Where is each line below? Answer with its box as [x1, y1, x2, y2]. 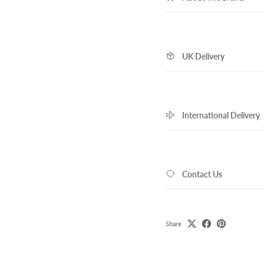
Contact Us [181, 169, 222, 179]
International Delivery [181, 110, 260, 120]
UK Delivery [181, 51, 225, 61]
